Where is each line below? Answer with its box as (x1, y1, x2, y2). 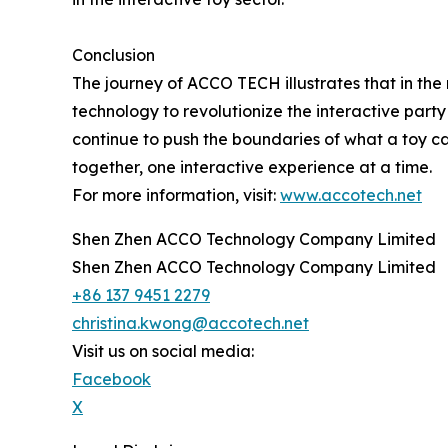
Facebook (72, 369, 151, 390)
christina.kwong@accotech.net (72, 313, 309, 334)
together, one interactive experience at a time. (72, 157, 432, 178)
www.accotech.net (280, 185, 422, 206)
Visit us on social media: (72, 341, 254, 362)
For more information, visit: (72, 185, 280, 206)
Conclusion (72, 45, 155, 66)
